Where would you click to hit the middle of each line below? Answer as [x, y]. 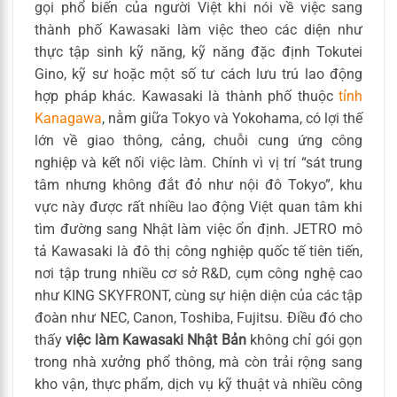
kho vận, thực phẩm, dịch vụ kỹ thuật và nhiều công [198, 384]
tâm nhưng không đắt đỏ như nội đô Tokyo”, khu [198, 184]
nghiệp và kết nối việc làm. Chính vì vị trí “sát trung [198, 162]
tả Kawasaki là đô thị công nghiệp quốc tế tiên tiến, [198, 251]
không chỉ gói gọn [304, 339]
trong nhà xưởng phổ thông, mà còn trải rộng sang [198, 362]
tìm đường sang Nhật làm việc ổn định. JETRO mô [198, 229]
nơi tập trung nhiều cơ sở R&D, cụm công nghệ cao [198, 273]
